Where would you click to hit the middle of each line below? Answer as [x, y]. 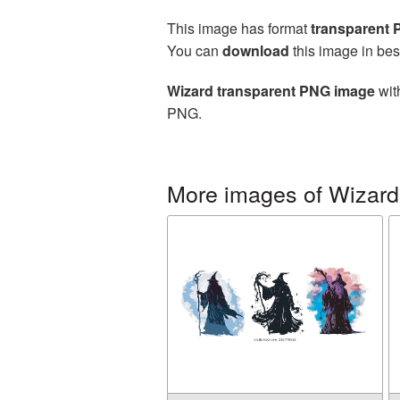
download [256, 50]
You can [195, 50]
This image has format [239, 28]
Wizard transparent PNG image [271, 91]
